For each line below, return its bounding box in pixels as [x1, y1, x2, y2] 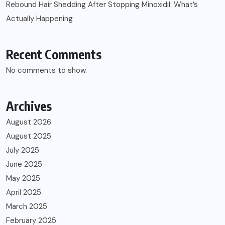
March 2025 [6, 201, 47, 211]
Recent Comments [6, 46, 101, 62]
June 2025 [6, 159, 42, 169]
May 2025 [6, 173, 40, 183]
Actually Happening [6, 14, 73, 24]
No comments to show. [6, 65, 87, 75]
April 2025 [6, 187, 41, 197]
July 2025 [6, 145, 39, 155]
